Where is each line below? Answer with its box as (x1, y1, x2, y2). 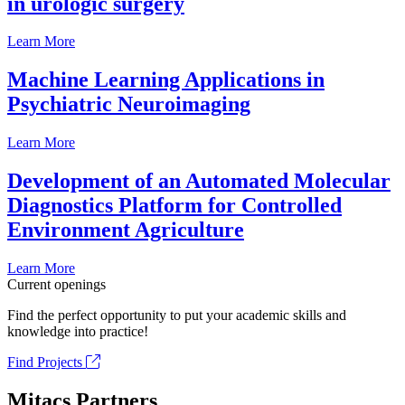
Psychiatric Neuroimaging (7, 92, 250, 117)
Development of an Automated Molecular (7, 169, 391, 193)
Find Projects (7, 354, 86, 371)
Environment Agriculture (7, 218, 244, 242)
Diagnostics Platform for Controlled (7, 193, 342, 218)
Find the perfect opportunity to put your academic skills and (7, 307, 346, 324)
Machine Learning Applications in (7, 68, 325, 92)
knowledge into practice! (7, 324, 148, 340)
